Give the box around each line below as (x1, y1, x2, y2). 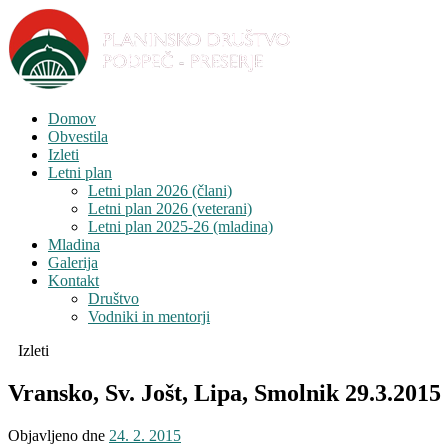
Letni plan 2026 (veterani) (88, 200, 252, 217)
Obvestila (48, 128, 108, 145)
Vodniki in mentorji (88, 308, 210, 325)
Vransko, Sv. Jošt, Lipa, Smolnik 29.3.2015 (8, 379, 441, 406)
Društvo (88, 290, 139, 307)
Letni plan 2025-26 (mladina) (88, 218, 273, 235)
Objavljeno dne (8, 426, 109, 444)
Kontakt (48, 272, 99, 289)
